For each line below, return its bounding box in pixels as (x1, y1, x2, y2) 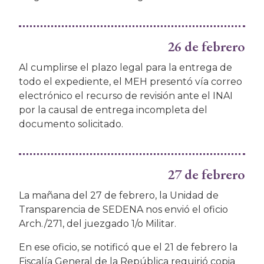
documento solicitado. (19, 118, 123, 130)
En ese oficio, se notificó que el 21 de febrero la (19, 242, 237, 253)
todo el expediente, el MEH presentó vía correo (19, 76, 242, 88)
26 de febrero (167, 37, 245, 56)
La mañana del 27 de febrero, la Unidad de (19, 190, 219, 202)
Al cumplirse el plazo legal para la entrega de (19, 62, 232, 74)
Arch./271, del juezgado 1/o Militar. (19, 218, 176, 230)
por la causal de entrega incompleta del (19, 104, 207, 116)
